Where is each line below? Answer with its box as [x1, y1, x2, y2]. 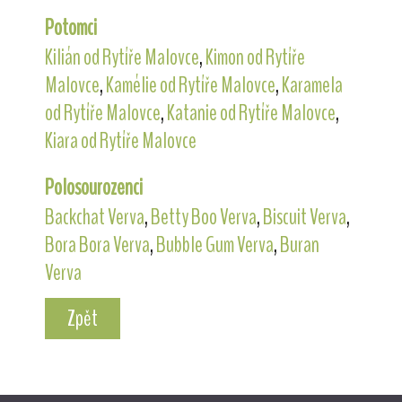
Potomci [44, 12, 97, 43]
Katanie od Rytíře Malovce [166, 97, 336, 128]
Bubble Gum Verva [155, 229, 274, 260]
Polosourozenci [44, 171, 143, 203]
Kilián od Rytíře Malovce [44, 41, 199, 73]
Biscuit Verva [262, 201, 346, 232]
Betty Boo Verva [150, 201, 257, 232]
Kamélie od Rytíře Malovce [105, 69, 275, 100]
